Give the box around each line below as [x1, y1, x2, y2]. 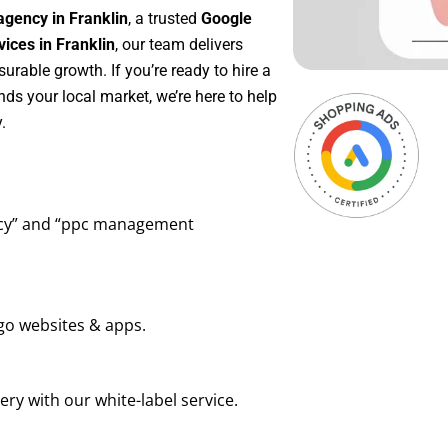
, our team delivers [115, 35, 243, 55]
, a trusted [128, 9, 201, 29]
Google [201, 9, 252, 29]
